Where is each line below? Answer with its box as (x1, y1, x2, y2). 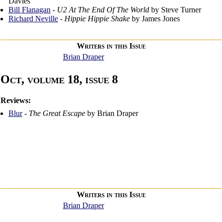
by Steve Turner (149, 5, 201, 14)
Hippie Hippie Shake (64, 14, 130, 23)
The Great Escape (29, 109, 85, 118)
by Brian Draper (85, 109, 138, 118)
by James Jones (130, 14, 180, 23)
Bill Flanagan (8, 5, 51, 14)
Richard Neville (8, 14, 58, 23)
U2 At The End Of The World (57, 5, 149, 14)
